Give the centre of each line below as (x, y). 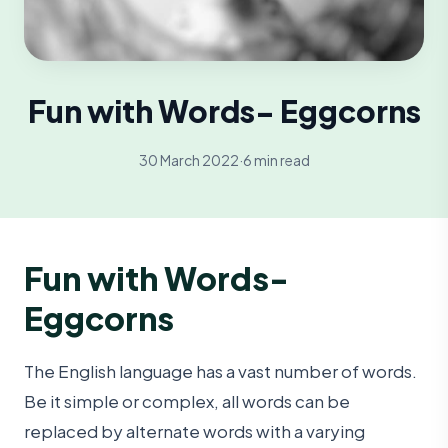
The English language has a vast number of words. (220, 370)
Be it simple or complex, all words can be (187, 400)
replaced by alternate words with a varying (194, 430)
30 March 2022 (188, 159)
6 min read (276, 159)
